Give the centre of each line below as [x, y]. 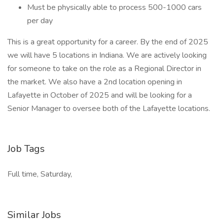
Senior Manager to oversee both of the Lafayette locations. [110, 109]
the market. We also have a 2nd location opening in [95, 82]
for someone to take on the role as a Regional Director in [104, 69]
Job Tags [26, 149]
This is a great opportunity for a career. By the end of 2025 [108, 42]
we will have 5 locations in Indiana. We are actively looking [107, 55]
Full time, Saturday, [40, 174]
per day [40, 21]
